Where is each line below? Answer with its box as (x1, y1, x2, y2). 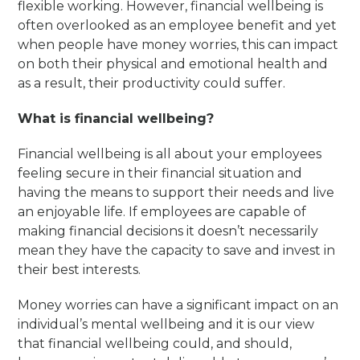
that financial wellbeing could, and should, (18, 336, 292, 352)
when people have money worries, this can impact (18, 37, 339, 53)
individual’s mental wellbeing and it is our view (18, 317, 315, 333)
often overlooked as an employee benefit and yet (18, 18, 337, 34)
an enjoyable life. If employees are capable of (18, 204, 307, 220)
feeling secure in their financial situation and (18, 166, 303, 182)
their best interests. (18, 262, 141, 278)
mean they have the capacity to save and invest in (18, 243, 336, 259)
